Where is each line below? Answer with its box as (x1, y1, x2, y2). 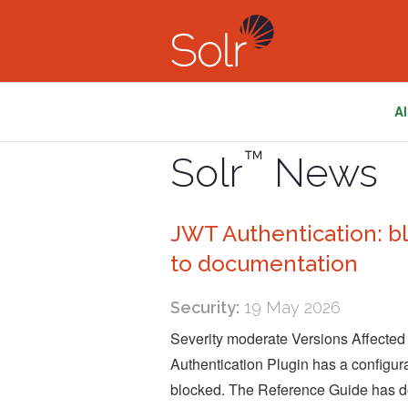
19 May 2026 (240, 298, 341, 318)
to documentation (170, 250, 358, 278)
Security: (170, 298, 240, 318)
